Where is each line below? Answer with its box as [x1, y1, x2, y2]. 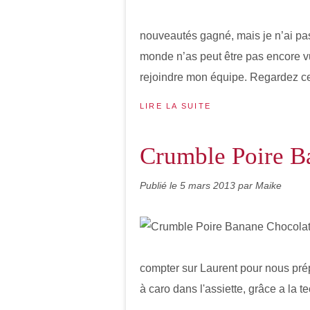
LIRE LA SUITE [140, 102, 212, 110]
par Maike [238, 180, 282, 191]
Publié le [140, 180, 180, 191]
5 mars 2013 [180, 180, 238, 191]
